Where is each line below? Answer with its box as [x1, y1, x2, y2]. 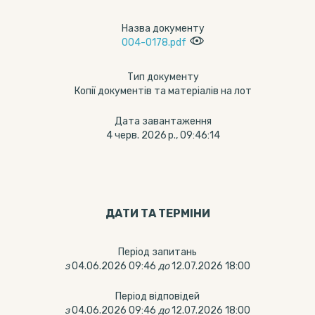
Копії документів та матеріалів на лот [74, 85, 252, 97]
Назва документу [121, 22, 205, 34]
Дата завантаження [114, 115, 212, 127]
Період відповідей [115, 290, 200, 302]
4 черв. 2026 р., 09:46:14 [105, 129, 220, 141]
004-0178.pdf [122, 37, 186, 49]
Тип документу [127, 71, 199, 83]
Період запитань [118, 246, 197, 258]
